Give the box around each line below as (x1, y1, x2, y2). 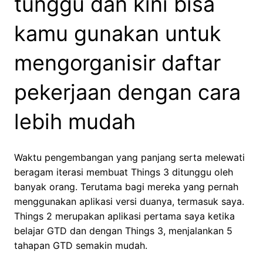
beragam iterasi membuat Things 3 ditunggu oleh (14, 166, 233, 178)
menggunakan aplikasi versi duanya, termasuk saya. (14, 195, 244, 208)
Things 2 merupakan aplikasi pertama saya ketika (14, 210, 235, 222)
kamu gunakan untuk (14, 21, 221, 47)
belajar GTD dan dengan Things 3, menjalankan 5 (14, 225, 232, 237)
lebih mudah (14, 109, 136, 135)
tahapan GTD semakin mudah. (14, 240, 147, 252)
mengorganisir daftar (14, 50, 221, 76)
